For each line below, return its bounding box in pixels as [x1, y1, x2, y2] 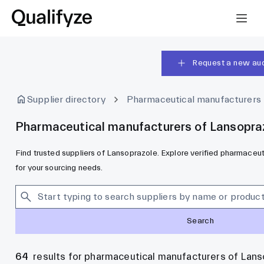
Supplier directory [27, 94, 105, 105]
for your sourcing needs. [15, 163, 103, 173]
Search [186, 216, 214, 226]
